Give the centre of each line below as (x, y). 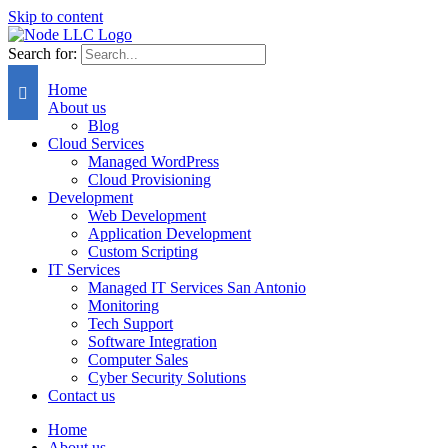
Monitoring (123, 305)
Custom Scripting (143, 251)
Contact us (81, 395)
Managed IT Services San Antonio (197, 287)
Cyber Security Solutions (167, 377)
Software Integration (152, 341)
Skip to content (55, 16)
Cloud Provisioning (149, 179)
